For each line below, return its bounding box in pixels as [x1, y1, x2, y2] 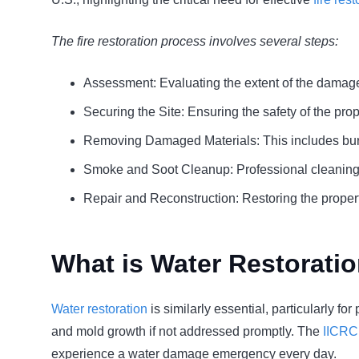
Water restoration [51, 302, 147, 316]
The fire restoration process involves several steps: [51, 34, 338, 48]
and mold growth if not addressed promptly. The [51, 325, 323, 338]
